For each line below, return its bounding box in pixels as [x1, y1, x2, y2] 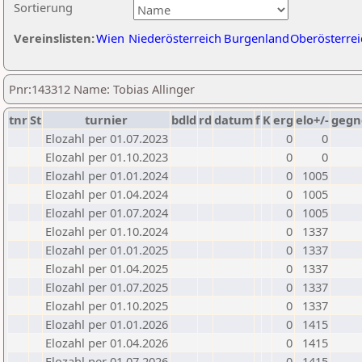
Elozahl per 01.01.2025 [45, 242, 168, 258]
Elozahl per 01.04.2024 [45, 186, 168, 202]
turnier [85, 112, 128, 128]
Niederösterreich [128, 30, 221, 46]
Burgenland [224, 30, 289, 46]
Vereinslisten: [14, 30, 95, 46]
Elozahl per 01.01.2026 [45, 316, 168, 332]
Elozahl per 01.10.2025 [45, 297, 168, 314]
